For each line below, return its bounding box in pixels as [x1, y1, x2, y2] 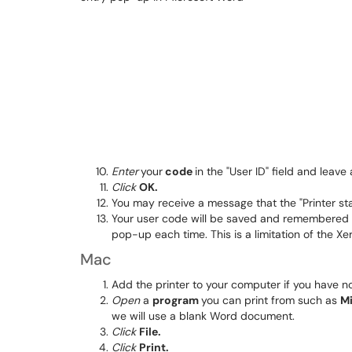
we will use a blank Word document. [112, 309, 295, 323]
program [152, 293, 201, 307]
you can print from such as [201, 293, 340, 307]
